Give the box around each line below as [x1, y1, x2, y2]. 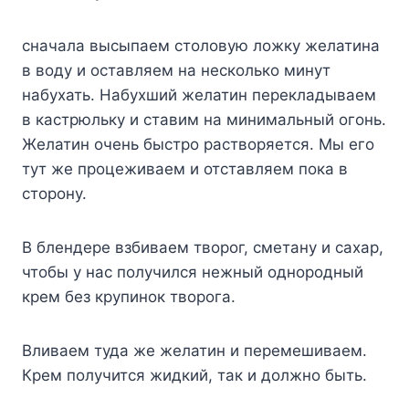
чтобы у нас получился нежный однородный [22, 262, 363, 281]
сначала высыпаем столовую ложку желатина [22, 36, 380, 55]
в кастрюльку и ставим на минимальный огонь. [22, 110, 386, 129]
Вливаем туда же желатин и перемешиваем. [22, 341, 367, 360]
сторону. [22, 184, 87, 203]
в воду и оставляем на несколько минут [22, 60, 330, 79]
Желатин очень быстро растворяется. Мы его [22, 134, 374, 153]
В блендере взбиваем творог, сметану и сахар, [22, 237, 383, 257]
